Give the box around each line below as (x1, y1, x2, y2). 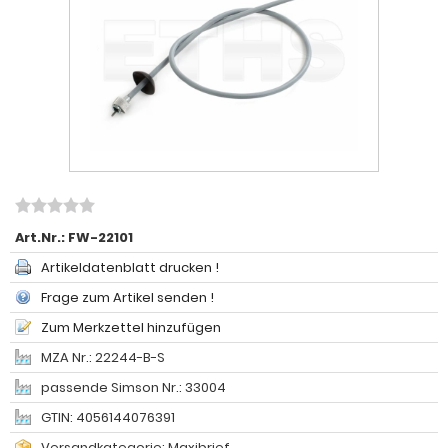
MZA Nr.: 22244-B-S (41, 348, 165, 367)
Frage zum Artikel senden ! (41, 288, 214, 307)
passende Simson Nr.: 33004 (41, 378, 226, 397)
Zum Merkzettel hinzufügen (41, 318, 221, 337)
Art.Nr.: (15, 228, 68, 247)
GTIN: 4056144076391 (41, 408, 175, 427)
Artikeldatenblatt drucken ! (41, 258, 219, 277)
